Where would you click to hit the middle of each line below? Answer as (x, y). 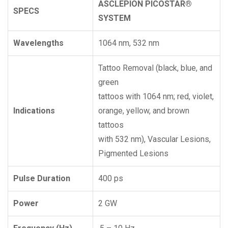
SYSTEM (115, 18)
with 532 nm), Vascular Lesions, (154, 139)
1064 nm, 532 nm (129, 43)
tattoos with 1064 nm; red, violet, (156, 96)
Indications (34, 111)
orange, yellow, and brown (144, 111)
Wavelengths (38, 43)
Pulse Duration (42, 178)
